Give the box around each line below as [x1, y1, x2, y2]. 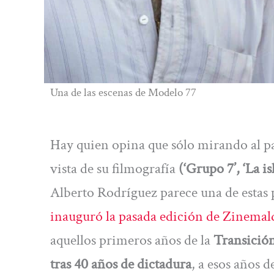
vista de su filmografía [50, 159, 179, 178]
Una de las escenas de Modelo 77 [50, 85, 196, 100]
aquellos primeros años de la [50, 231, 213, 250]
